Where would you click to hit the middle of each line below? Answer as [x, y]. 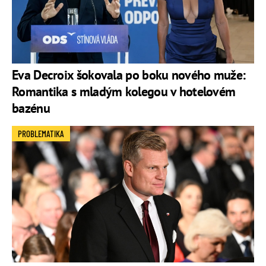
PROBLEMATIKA [41, 134]
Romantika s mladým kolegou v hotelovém [124, 92]
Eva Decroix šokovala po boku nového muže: [129, 75]
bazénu [31, 108]
